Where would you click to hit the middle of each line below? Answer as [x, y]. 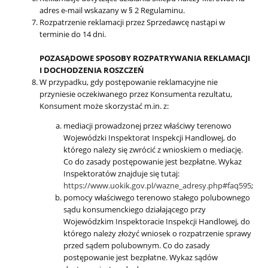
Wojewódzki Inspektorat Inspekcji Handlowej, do [150, 137]
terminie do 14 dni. [73, 34]
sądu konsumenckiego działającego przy [135, 209]
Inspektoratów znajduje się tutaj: [121, 173]
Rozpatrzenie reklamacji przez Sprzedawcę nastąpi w [132, 22]
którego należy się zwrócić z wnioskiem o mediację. [153, 149]
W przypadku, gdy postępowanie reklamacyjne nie [129, 82]
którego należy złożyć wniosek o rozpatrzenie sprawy [157, 233]
